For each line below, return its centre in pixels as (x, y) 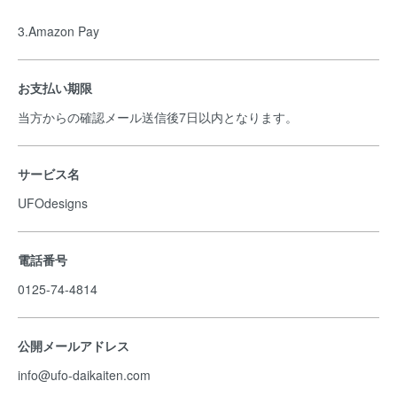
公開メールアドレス (74, 346)
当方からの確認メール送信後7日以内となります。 (160, 117)
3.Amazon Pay (60, 31)
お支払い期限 (55, 88)
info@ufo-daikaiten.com (86, 375)
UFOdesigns (54, 203)
